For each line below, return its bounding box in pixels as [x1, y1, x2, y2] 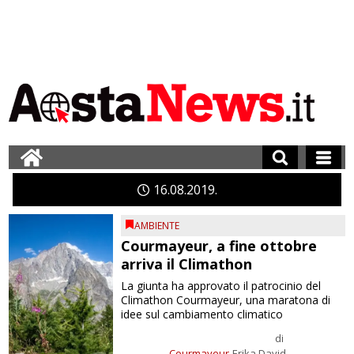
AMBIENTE [134, 219, 180, 232]
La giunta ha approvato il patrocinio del [121, 278, 322, 293]
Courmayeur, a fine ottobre [121, 236, 318, 255]
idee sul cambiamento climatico [121, 307, 284, 322]
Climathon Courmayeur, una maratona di [121, 292, 331, 307]
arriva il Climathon [121, 254, 253, 273]
